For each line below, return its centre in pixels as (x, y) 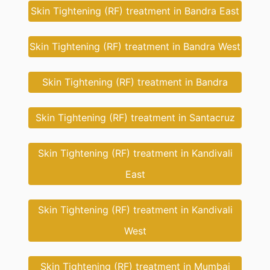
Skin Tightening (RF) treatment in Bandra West (135, 46)
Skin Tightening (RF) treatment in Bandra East (135, 11)
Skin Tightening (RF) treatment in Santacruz (135, 118)
